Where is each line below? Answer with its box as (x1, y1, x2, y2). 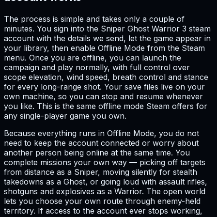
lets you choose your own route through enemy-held (4, 196, 201, 206)
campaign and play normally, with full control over (4, 62, 190, 72)
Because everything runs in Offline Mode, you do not (4, 128, 199, 138)
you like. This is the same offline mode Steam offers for (4, 101, 207, 111)
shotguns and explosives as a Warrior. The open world (4, 186, 205, 196)
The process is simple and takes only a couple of (4, 14, 185, 24)
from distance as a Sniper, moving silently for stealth (4, 167, 197, 177)
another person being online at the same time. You (4, 147, 190, 157)
